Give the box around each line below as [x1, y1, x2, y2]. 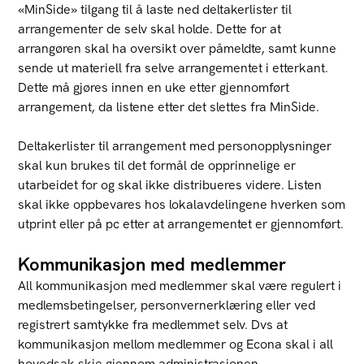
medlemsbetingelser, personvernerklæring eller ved [18, 297, 316, 314]
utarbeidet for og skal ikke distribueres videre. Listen [18, 176, 323, 193]
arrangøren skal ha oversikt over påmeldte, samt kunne [18, 40, 337, 57]
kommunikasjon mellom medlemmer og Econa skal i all [18, 336, 334, 353]
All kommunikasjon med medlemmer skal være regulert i [18, 277, 342, 294]
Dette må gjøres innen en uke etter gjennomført [18, 79, 290, 96]
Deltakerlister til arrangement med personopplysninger [18, 137, 332, 154]
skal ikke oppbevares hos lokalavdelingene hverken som [18, 196, 346, 213]
